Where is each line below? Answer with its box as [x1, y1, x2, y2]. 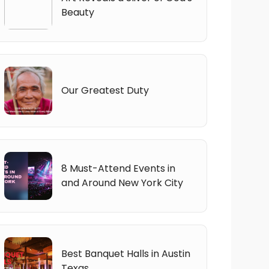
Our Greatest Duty [61, 83, 149, 97]
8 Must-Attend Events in [61, 161, 175, 175]
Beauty [61, 5, 94, 19]
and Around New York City [61, 175, 183, 190]
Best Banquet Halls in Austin [61, 246, 190, 261]
